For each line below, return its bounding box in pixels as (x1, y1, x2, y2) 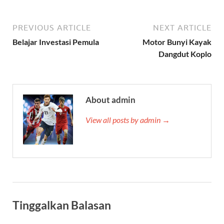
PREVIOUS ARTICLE (12, 22, 91, 32)
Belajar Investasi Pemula (12, 36, 99, 46)
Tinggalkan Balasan (12, 197, 111, 212)
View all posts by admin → (85, 114, 170, 124)
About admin (85, 94, 135, 105)
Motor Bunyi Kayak (142, 36, 211, 46)
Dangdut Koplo (158, 48, 211, 58)
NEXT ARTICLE (153, 22, 211, 32)
